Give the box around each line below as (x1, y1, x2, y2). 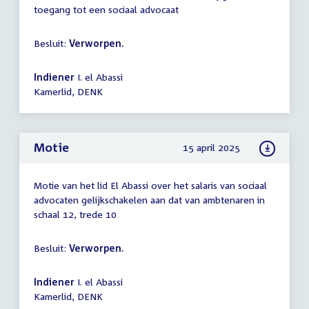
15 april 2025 (183, 141, 241, 153)
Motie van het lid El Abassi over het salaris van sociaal (34, 179, 267, 192)
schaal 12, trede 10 (34, 208, 117, 221)
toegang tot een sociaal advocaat (34, 3, 179, 16)
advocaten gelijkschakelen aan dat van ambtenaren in (34, 194, 265, 206)
